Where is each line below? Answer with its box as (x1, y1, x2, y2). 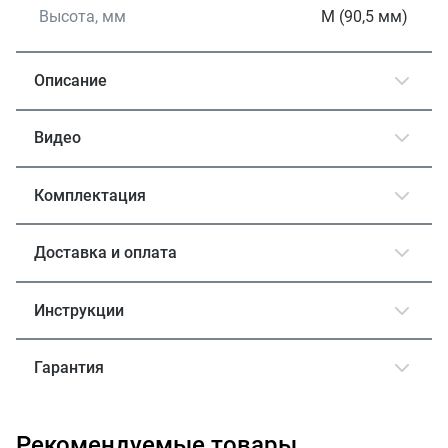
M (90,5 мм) (321, 7, 409, 27)
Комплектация (34, 185, 147, 205)
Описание (34, 70, 108, 90)
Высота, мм (39, 7, 127, 27)
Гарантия (34, 358, 105, 378)
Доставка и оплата (34, 243, 178, 263)
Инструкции (34, 300, 125, 320)
